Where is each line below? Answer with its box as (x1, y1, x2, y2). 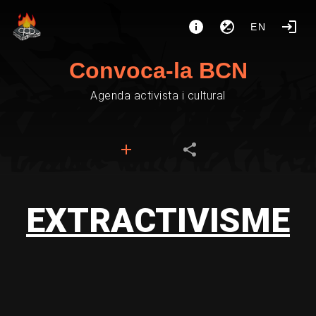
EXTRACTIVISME (26, 200, 290, 241)
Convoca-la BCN (68, 58, 248, 83)
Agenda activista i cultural (90, 89, 226, 102)
